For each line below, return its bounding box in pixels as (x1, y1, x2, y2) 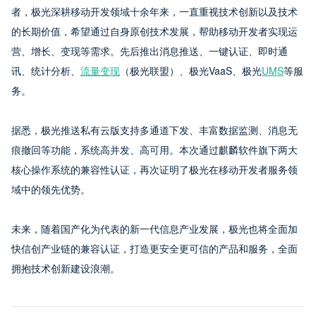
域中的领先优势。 (11, 181, 90, 196)
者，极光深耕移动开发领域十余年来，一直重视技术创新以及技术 (11, 4, 298, 18)
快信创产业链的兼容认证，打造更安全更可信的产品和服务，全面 (11, 241, 298, 255)
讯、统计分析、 (11, 63, 80, 78)
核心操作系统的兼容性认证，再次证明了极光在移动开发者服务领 (11, 162, 298, 176)
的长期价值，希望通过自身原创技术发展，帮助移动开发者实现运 (11, 23, 298, 38)
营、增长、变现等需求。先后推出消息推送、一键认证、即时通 (11, 43, 288, 58)
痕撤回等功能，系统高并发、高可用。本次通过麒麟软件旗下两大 (11, 142, 298, 157)
